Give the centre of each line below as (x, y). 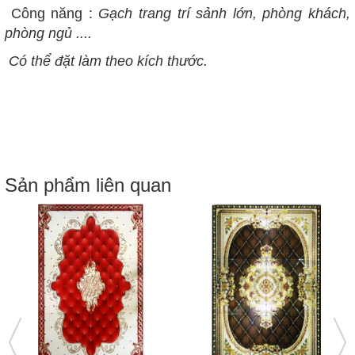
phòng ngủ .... (48, 33)
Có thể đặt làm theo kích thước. (106, 61)
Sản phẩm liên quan (88, 185)
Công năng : (52, 13)
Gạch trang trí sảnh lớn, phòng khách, (225, 13)
